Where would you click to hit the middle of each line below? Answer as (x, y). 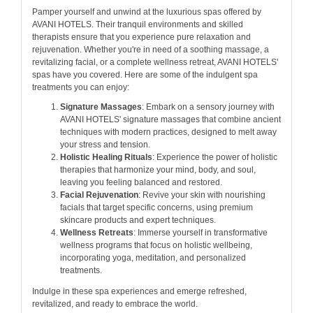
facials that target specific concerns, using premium (156, 208)
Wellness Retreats (97, 233)
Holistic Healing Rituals (106, 158)
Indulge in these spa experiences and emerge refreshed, (139, 292)
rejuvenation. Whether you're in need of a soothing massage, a (151, 49)
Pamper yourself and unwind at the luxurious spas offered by (147, 12)
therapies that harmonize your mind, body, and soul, (158, 170)
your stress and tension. (105, 145)
